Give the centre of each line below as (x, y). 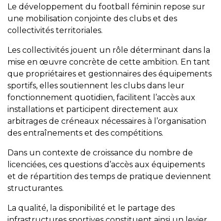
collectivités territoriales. (55, 30)
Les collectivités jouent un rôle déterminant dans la (109, 50)
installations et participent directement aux (93, 109)
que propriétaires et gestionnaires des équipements (110, 74)
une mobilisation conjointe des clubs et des (92, 18)
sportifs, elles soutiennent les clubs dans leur (96, 86)
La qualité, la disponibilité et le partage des (91, 208)
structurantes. (36, 188)
